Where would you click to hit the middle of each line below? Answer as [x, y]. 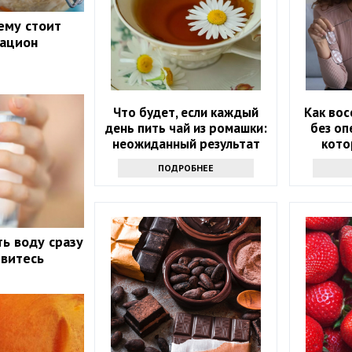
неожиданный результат [186, 144]
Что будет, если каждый [186, 113]
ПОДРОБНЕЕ [186, 168]
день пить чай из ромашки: [186, 128]
